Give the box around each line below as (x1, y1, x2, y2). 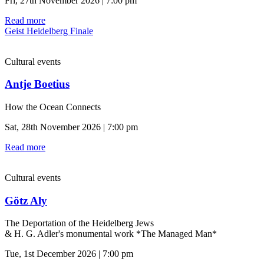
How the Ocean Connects (5, 102, 101, 112)
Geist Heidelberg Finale (5, 25, 93, 36)
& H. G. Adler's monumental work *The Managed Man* (5, 229, 217, 239)
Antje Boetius (5, 78, 70, 91)
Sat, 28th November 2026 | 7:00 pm (5, 122, 138, 132)
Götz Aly (5, 194, 47, 207)
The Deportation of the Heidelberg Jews (5, 218, 154, 229)
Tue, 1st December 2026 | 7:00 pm (5, 249, 133, 259)
